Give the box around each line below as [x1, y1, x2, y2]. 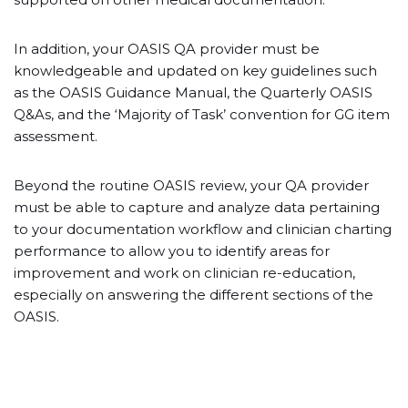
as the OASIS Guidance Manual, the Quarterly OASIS [14, 84, 372, 101]
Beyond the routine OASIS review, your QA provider [14, 177, 369, 194]
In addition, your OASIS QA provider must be [14, 40, 320, 57]
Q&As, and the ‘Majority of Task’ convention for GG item [14, 106, 390, 123]
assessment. [14, 127, 97, 145]
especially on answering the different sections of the [14, 286, 373, 303]
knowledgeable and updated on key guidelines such [14, 62, 377, 79]
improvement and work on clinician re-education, [14, 264, 355, 281]
